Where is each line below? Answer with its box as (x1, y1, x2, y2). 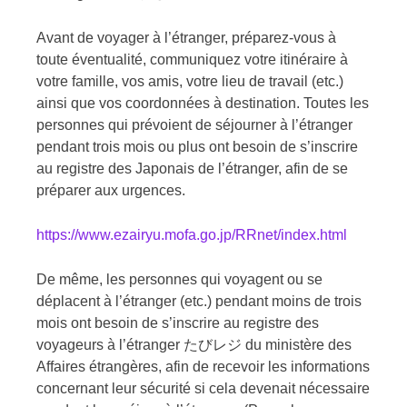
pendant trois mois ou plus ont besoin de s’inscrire (36, 139, 358, 155)
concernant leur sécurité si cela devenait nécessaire (36, 381, 370, 397)
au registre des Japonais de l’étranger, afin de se (36, 161, 348, 177)
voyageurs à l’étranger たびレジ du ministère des (36, 337, 352, 353)
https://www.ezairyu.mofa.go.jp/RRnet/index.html (36, 227, 347, 243)
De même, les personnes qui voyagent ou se (36, 272, 323, 288)
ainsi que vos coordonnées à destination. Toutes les (36, 95, 369, 112)
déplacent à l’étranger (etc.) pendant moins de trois (36, 293, 362, 310)
